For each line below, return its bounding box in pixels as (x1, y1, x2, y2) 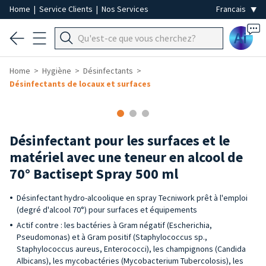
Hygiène (42, 65, 71, 76)
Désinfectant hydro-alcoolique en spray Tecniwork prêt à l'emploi (17, 192, 248, 203)
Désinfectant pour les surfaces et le (9, 131, 230, 150)
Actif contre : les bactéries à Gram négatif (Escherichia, (17, 220, 212, 230)
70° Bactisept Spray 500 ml (9, 164, 178, 183)
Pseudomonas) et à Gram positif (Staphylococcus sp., (17, 232, 207, 242)
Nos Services (102, 4, 148, 14)
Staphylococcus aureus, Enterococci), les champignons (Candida (17, 243, 246, 254)
